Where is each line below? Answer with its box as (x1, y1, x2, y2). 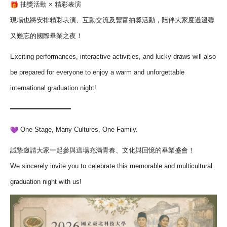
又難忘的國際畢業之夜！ (10, 32, 83, 40)
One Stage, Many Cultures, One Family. (18, 126, 138, 133)
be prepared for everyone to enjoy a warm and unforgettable (10, 68, 184, 76)
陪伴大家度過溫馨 (162, 16, 214, 24)
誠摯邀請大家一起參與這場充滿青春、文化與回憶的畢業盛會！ (10, 146, 195, 154)
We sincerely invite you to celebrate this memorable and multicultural (10, 162, 212, 170)
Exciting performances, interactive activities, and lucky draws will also (10, 53, 216, 60)
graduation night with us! (10, 178, 82, 185)
